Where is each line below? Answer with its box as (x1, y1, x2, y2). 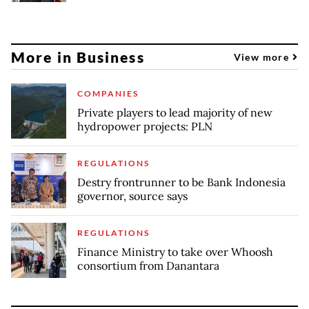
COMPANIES (77, 88, 139, 99)
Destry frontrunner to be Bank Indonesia (77, 175, 286, 190)
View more (233, 50, 292, 63)
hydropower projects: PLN (77, 119, 212, 134)
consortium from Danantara (77, 259, 219, 273)
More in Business (11, 48, 145, 66)
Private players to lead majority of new (77, 106, 272, 120)
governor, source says (77, 189, 188, 203)
